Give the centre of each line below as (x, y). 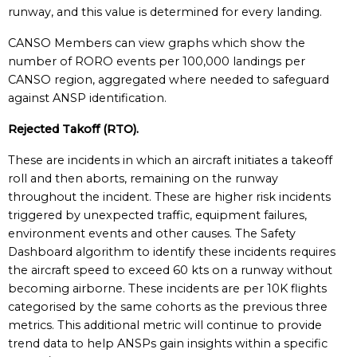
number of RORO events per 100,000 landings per (157, 61)
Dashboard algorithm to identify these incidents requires (172, 252)
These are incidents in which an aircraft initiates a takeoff (170, 160)
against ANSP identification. (87, 98)
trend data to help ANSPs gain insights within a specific (168, 343)
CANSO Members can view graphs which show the (157, 43)
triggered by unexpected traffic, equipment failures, (157, 215)
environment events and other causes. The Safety (152, 233)
